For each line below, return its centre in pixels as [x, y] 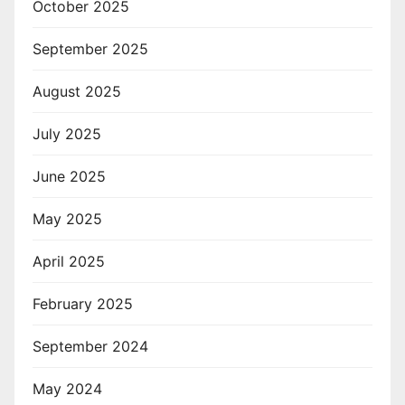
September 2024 [90, 346]
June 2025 [69, 176]
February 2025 [83, 303]
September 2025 [90, 48]
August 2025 [77, 91]
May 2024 [67, 388]
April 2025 [69, 261]
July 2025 [67, 133]
